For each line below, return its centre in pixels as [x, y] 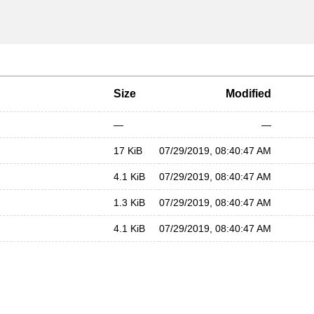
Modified [248, 94]
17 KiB [128, 151]
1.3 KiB [129, 203]
